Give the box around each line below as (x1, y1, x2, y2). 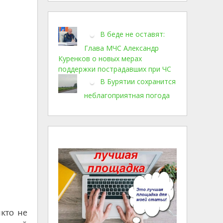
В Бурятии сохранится (100, 76, 176, 86)
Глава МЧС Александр (84, 43, 159, 53)
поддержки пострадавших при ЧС (58, 64, 171, 74)
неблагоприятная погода (84, 91, 170, 100)
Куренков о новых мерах (58, 54, 142, 63)
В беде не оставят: (100, 29, 165, 39)
